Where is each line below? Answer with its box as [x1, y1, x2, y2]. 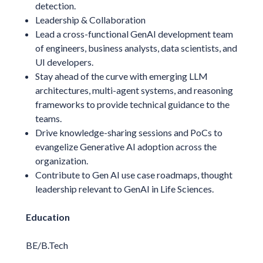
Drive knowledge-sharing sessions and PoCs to [35, 126, 222, 138]
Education [25, 211, 70, 222]
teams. [35, 112, 62, 124]
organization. [35, 154, 88, 166]
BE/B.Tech [25, 239, 68, 251]
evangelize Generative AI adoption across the [35, 140, 217, 152]
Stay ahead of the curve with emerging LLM [35, 70, 208, 82]
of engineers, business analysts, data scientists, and [35, 42, 237, 53]
